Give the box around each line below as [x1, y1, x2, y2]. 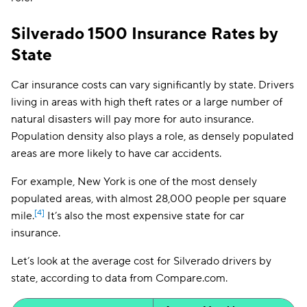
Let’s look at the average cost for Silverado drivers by [11, 254, 271, 268]
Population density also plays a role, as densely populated [11, 130, 294, 143]
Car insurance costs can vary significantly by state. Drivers [11, 78, 294, 92]
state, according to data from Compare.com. [11, 271, 228, 285]
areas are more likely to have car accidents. [11, 147, 221, 160]
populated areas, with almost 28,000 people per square [11, 192, 286, 206]
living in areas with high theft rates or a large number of [11, 95, 282, 109]
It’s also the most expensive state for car [45, 209, 245, 223]
